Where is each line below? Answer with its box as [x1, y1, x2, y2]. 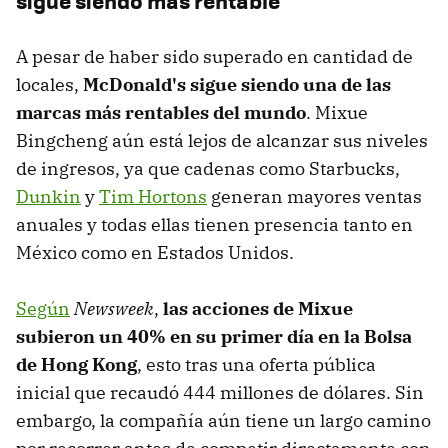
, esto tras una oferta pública [137, 352, 376, 376]
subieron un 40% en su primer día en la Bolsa [16, 324, 412, 348]
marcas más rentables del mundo [16, 100, 306, 124]
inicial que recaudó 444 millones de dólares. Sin [16, 380, 424, 404]
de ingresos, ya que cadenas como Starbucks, [16, 156, 400, 180]
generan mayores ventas [207, 184, 422, 208]
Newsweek [74, 296, 154, 320]
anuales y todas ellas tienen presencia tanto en [16, 212, 413, 236]
